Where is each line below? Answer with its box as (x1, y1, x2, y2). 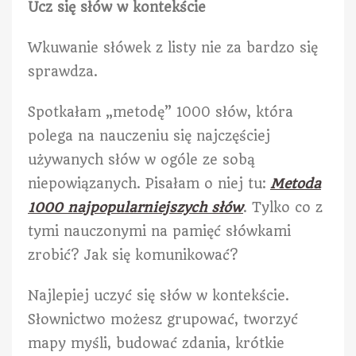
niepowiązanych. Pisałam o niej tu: (28, 175, 270, 192)
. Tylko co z (243, 199, 323, 215)
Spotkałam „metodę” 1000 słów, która (28, 103, 293, 120)
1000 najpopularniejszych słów (28, 199, 243, 215)
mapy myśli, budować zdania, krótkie (28, 335, 284, 351)
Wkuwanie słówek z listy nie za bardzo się (28, 39, 318, 56)
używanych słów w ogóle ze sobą (28, 151, 255, 168)
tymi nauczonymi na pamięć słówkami (28, 222, 291, 239)
